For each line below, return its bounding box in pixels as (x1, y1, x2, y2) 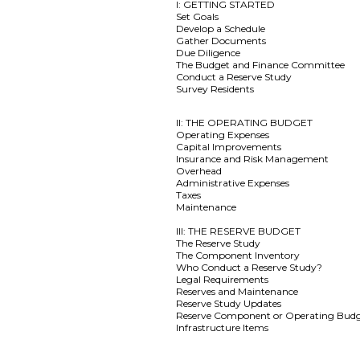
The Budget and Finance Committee (176, 59, 346, 71)
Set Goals (176, 10, 219, 22)
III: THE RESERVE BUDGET (176, 225, 301, 237)
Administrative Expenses (176, 177, 292, 189)
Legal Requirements (176, 273, 269, 285)
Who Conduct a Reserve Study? (176, 261, 323, 273)
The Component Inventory (176, 249, 301, 261)
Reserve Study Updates (176, 297, 282, 309)
